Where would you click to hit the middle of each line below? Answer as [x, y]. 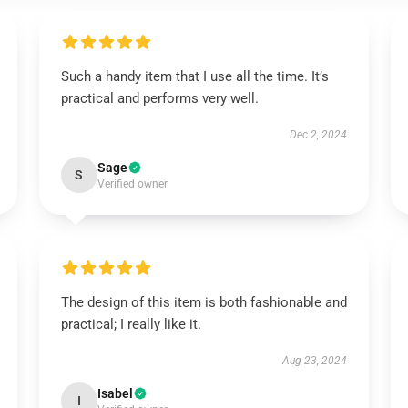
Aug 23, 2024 [315, 361]
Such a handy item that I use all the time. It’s [194, 76]
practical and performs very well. [159, 98]
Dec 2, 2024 [319, 135]
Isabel [115, 393]
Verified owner [132, 184]
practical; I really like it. [131, 324]
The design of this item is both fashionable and [204, 302]
